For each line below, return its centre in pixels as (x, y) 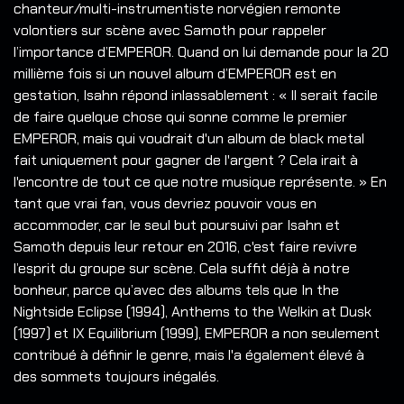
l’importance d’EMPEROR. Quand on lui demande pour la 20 (201, 52)
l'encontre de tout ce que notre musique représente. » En (200, 182)
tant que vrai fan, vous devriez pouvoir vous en (165, 204)
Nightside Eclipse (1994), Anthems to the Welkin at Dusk (193, 312)
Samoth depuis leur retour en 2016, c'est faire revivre (185, 247)
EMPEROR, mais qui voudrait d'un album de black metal (189, 139)
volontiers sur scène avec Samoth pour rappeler (170, 31)
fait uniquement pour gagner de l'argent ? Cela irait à (186, 161)
